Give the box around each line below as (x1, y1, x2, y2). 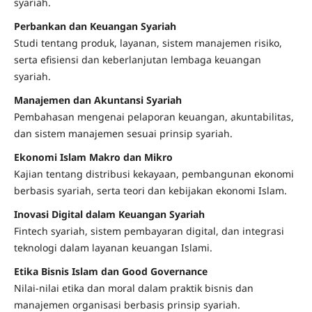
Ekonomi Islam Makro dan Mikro (13, 150, 173, 164)
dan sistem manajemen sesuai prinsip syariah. (13, 127, 233, 141)
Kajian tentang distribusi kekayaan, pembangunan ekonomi (13, 167, 294, 181)
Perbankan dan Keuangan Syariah (13, 19, 176, 33)
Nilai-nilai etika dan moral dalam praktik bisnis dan (13, 281, 253, 295)
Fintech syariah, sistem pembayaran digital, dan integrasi (13, 224, 284, 238)
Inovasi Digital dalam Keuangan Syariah (13, 208, 205, 221)
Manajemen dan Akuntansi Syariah (13, 93, 182, 107)
